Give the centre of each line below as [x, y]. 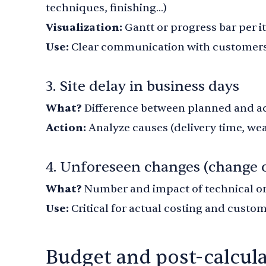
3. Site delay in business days [142, 86]
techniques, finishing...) [106, 8]
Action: [66, 128]
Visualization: [84, 28]
